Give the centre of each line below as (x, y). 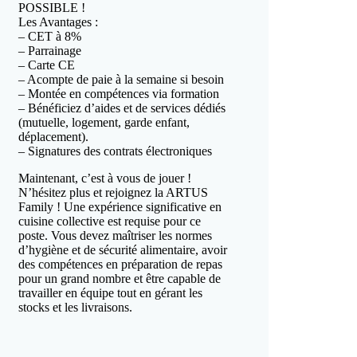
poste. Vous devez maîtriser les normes (116, 235)
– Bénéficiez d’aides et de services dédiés (122, 108)
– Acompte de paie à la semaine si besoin (122, 79)
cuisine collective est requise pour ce (110, 221)
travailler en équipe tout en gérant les (111, 293)
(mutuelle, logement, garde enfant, (104, 122)
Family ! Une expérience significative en (120, 207)
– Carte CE (47, 65)
